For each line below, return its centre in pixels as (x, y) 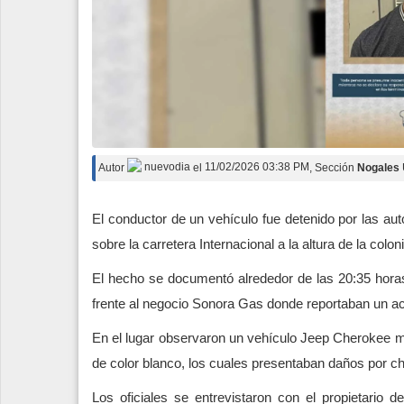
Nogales (378, 167)
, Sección (333, 167)
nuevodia (166, 167)
